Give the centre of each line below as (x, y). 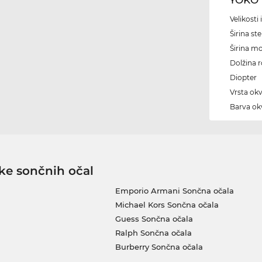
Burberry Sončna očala (159, 247)
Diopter (244, 77)
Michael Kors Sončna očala (167, 204)
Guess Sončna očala (154, 218)
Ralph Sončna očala (153, 232)
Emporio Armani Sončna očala (174, 190)
